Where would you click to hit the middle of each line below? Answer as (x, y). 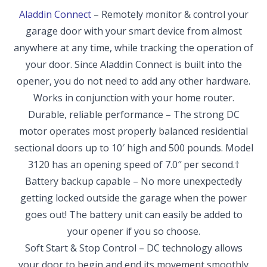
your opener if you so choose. (133, 232)
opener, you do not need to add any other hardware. (133, 81)
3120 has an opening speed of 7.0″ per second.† (133, 165)
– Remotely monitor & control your (170, 15)
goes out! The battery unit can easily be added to (133, 215)
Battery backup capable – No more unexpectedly (133, 181)
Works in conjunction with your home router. (133, 98)
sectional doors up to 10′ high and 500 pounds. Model (133, 148)
